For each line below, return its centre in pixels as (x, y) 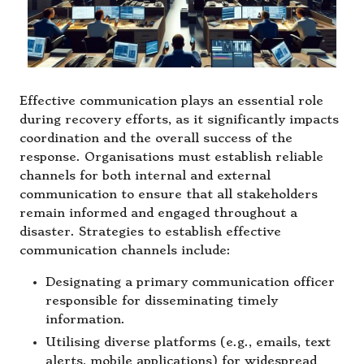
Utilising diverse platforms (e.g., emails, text (188, 342)
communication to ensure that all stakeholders (169, 194)
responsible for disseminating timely (162, 301)
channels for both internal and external (145, 175)
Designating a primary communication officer (190, 282)
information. (85, 319)
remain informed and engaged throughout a (158, 213)
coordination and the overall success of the (156, 138)
